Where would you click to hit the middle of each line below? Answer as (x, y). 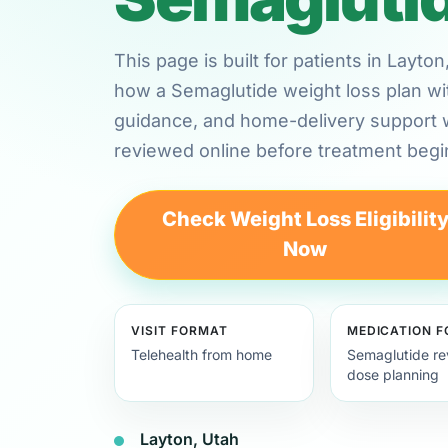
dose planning (392, 374)
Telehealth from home (201, 354)
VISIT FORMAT (179, 330)
